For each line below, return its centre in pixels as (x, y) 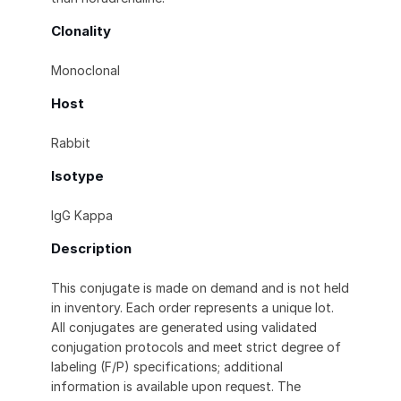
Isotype (77, 176)
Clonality (81, 31)
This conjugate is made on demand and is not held (200, 288)
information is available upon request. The (176, 387)
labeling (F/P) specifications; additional (167, 367)
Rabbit (71, 143)
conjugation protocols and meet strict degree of (196, 347)
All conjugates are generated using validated (184, 328)
